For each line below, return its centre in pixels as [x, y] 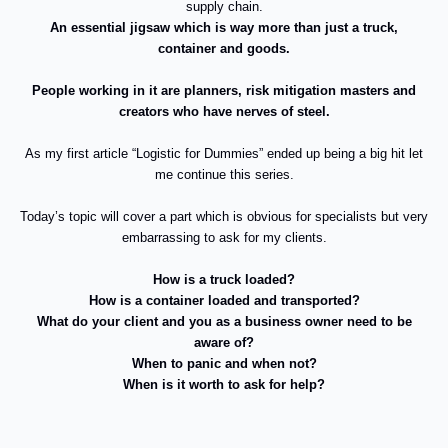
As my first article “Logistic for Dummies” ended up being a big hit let [224, 154]
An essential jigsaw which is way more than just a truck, [224, 28]
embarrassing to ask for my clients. [224, 238]
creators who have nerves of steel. [224, 112]
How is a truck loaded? [224, 280]
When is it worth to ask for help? [224, 385]
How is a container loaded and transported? [224, 301]
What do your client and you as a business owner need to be [224, 322]
